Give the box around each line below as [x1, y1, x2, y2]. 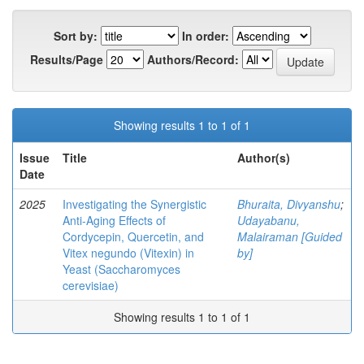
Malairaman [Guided [237, 227, 342, 245]
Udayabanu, [237, 211, 300, 228]
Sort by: [53, 27, 97, 44]
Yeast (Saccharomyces [63, 260, 180, 277]
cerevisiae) [63, 276, 119, 293]
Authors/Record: [146, 51, 239, 68]
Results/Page [29, 51, 103, 68]
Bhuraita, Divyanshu [237, 195, 340, 212]
